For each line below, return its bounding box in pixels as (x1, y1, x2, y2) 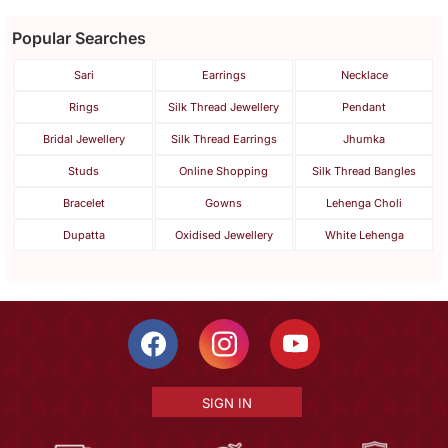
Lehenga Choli (326, 196, 403, 211)
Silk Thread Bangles (312, 164, 417, 179)
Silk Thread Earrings (170, 132, 277, 147)
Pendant (342, 100, 387, 115)
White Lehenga (324, 228, 404, 243)
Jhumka (343, 132, 386, 147)
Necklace (340, 68, 388, 83)
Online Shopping (179, 164, 269, 179)
